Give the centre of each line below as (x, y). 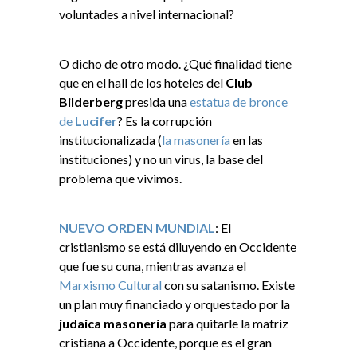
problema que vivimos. (120, 178)
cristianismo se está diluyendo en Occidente (178, 247)
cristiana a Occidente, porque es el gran (165, 343)
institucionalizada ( (110, 140)
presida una (156, 102)
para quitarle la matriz (229, 324)
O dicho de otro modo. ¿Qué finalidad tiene (175, 64)
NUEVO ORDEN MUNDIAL (137, 228)
